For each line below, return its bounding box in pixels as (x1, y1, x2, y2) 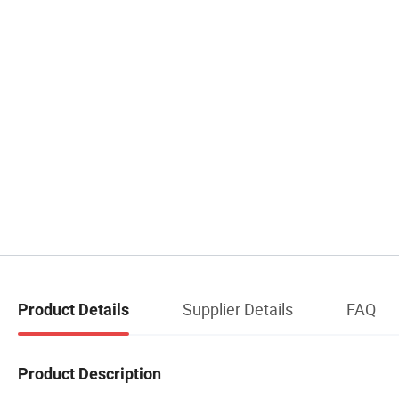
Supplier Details (183, 297, 293, 320)
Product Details (18, 299, 129, 319)
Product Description (18, 363, 161, 383)
